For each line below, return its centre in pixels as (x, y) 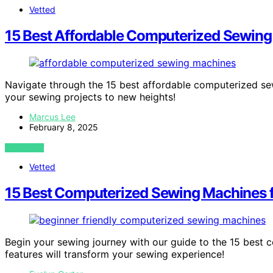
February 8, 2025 (64, 127)
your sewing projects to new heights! (90, 97)
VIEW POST (25, 147)
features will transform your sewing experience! (115, 254)
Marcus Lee (52, 116)
